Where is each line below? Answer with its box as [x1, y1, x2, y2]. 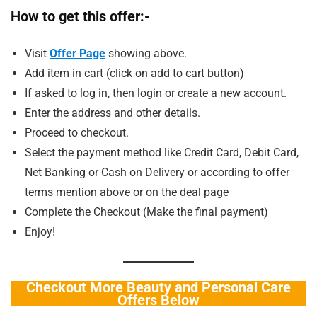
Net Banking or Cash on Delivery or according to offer [25, 166, 289, 180]
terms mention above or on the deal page [25, 185, 229, 200]
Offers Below [117, 291, 200, 309]
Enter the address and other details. [25, 106, 200, 120]
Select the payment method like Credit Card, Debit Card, [25, 146, 299, 160]
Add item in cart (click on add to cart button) [25, 67, 244, 81]
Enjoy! [25, 225, 55, 239]
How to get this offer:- [11, 8, 150, 25]
